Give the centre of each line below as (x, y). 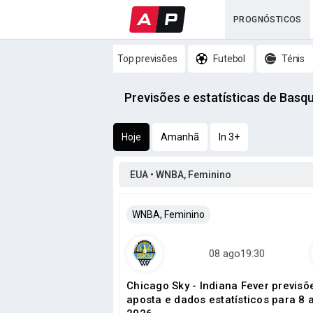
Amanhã (180, 137)
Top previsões (147, 59)
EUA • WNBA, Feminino (181, 175)
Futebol (230, 59)
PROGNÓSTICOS (268, 20)
